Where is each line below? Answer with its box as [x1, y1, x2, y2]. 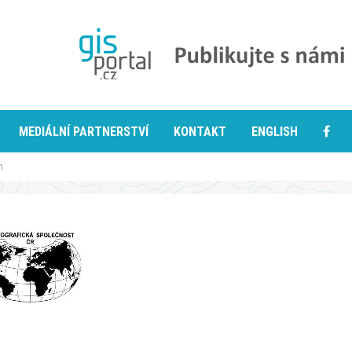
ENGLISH [251, 124, 298, 139]
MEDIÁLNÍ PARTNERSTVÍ [19, 124, 148, 139]
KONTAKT [174, 124, 226, 139]
